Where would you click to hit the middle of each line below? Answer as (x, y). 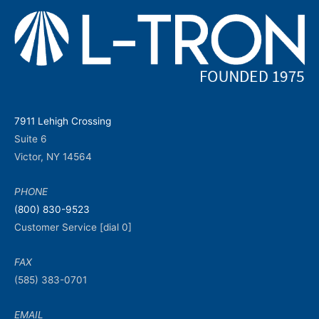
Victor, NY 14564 (53, 157)
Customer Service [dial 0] (73, 227)
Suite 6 (31, 139)
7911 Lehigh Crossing (63, 121)
